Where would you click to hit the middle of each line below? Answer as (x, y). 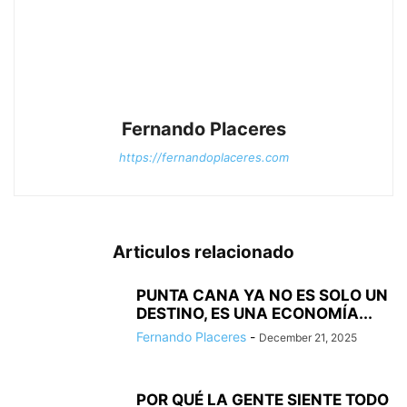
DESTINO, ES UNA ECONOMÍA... (254, 313)
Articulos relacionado (203, 252)
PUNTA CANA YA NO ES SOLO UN (262, 295)
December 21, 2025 (308, 337)
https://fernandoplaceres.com (203, 157)
